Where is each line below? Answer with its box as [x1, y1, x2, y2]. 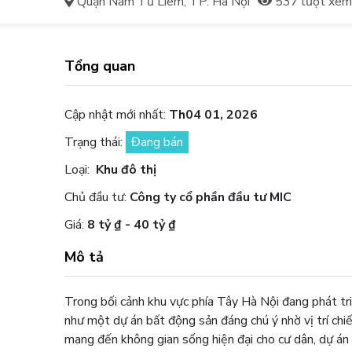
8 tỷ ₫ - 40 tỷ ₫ [87, 215, 177, 233]
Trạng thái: [64, 133, 126, 151]
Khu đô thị [93, 160, 157, 178]
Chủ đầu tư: [64, 188, 130, 206]
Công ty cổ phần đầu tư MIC [130, 188, 292, 206]
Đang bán [131, 133, 184, 151]
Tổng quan [64, 56, 136, 75]
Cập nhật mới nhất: [64, 105, 170, 123]
